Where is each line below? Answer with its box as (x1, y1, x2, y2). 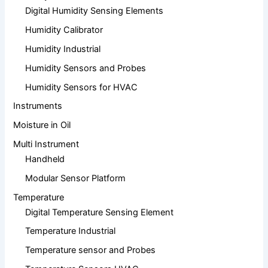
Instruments (13, 100, 63, 112)
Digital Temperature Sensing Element (25, 206, 174, 218)
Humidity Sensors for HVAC (25, 81, 138, 93)
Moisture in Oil (13, 120, 71, 131)
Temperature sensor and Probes (25, 245, 156, 256)
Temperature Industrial (25, 226, 116, 237)
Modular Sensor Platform (25, 172, 126, 184)
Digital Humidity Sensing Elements (25, 5, 164, 16)
